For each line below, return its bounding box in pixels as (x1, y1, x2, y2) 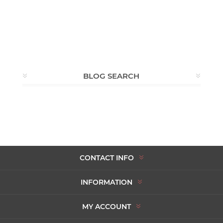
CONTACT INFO (79, 153, 134, 162)
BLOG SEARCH (83, 71, 140, 81)
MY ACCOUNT (82, 202, 131, 211)
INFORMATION (81, 177, 132, 187)
